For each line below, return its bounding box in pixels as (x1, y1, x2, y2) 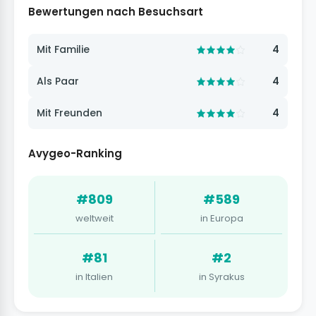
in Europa (200, 212, 243, 226)
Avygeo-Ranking (28, 146, 122, 162)
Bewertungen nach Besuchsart (28, 4, 203, 20)
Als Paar (37, 74, 79, 89)
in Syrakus (198, 270, 245, 284)
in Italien (75, 270, 113, 284)
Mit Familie (37, 42, 90, 57)
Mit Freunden (37, 106, 102, 121)
